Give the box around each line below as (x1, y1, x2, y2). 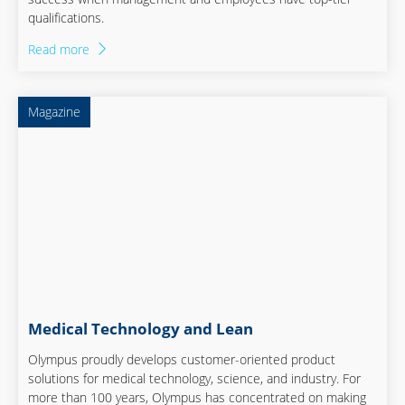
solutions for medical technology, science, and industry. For (28, 369, 362, 387)
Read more (28, 41, 90, 59)
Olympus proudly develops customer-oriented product (28, 350, 336, 368)
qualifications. (28, 9, 105, 27)
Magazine (28, 103, 81, 121)
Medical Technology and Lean (28, 317, 254, 339)
